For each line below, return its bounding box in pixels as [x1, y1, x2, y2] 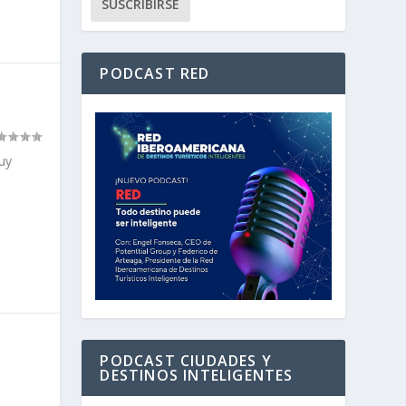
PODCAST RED [100, 63, 210, 84]
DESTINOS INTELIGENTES [100, 365, 294, 386]
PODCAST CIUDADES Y [100, 351, 272, 372]
